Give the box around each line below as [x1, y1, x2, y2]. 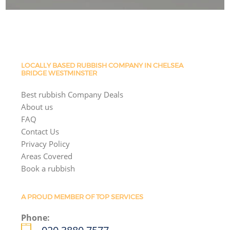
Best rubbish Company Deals [21, 89, 124, 100]
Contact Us [21, 126, 60, 137]
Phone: [21, 212, 50, 223]
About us [21, 101, 53, 112]
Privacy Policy [21, 138, 70, 149]
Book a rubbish [21, 163, 75, 174]
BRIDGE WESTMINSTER [21, 69, 98, 78]
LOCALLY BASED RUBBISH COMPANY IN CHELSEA [21, 62, 184, 70]
